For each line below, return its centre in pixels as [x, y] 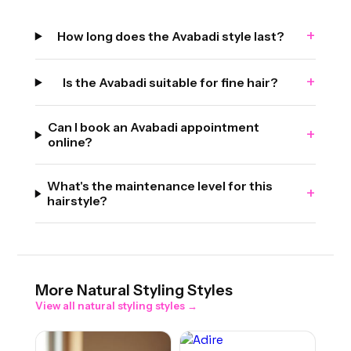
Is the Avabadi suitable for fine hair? [171, 82]
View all [56, 306]
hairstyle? [78, 201]
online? [71, 143]
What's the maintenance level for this [160, 186]
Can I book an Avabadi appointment [154, 128]
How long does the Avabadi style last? [170, 36]
